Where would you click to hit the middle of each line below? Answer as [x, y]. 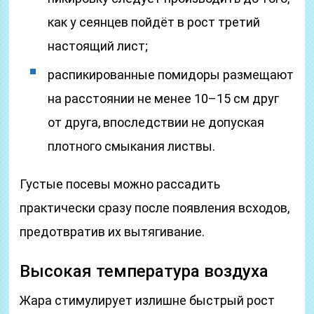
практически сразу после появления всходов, [155, 208]
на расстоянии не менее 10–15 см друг [164, 98]
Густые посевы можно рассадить [120, 184]
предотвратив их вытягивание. [112, 232]
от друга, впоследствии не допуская [156, 122]
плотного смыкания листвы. [132, 146]
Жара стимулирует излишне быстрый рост [148, 300]
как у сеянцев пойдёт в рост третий [154, 22]
